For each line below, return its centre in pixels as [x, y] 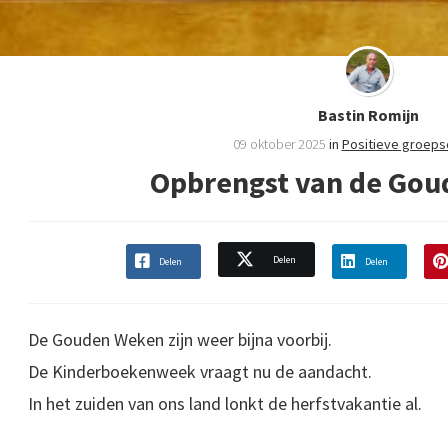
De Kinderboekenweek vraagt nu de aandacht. [200, 372]
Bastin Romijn [368, 115]
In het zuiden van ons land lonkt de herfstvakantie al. [225, 404]
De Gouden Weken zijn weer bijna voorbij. [180, 340]
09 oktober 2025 [280, 144]
